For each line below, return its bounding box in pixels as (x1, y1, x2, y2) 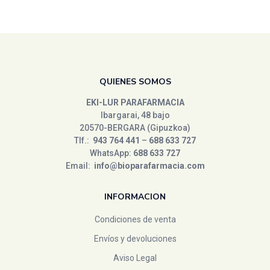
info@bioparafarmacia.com (93, 161, 205, 171)
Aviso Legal (113, 253, 157, 263)
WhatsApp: (90, 148, 133, 158)
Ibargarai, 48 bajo (100, 110, 170, 120)
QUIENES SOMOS (99, 76, 171, 87)
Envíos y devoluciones (93, 234, 177, 243)
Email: (65, 161, 94, 171)
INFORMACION (104, 191, 166, 202)
